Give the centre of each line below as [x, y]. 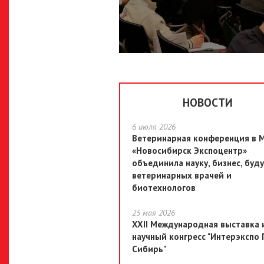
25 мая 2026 [154, 213]
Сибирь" [149, 249]
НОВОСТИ [207, 103]
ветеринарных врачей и [182, 176]
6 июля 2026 [154, 127]
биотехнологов [164, 188]
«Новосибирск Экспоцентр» [189, 151]
